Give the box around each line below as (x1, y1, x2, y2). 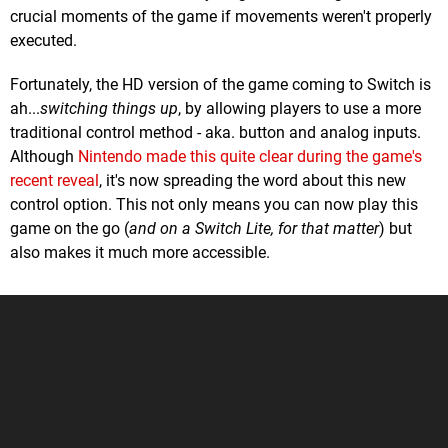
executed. (10, 31, 77, 51)
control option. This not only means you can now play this (10, 195, 418, 215)
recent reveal (10, 171, 99, 191)
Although (10, 147, 78, 167)
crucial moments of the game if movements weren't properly (10, 7, 432, 27)
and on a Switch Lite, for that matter (129, 219, 379, 239)
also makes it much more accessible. (10, 243, 270, 263)
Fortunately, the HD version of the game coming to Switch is (10, 75, 431, 95)
